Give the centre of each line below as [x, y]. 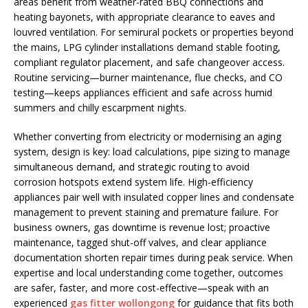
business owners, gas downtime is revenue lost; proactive [142, 227]
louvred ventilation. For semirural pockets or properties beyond [154, 32]
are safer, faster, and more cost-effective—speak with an [141, 288]
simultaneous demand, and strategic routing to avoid [132, 167]
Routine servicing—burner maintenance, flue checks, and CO [148, 77]
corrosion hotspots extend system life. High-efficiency [133, 182]
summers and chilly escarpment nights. [100, 108]
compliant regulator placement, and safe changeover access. [149, 62]
